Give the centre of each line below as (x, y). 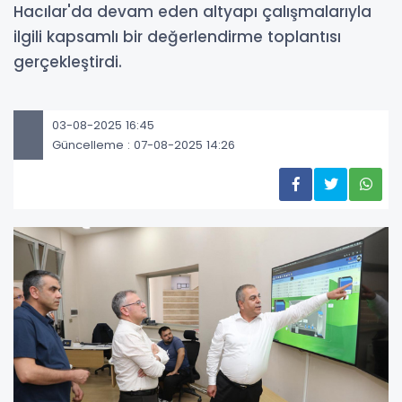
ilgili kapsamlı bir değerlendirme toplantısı (177, 37)
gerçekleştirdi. (68, 62)
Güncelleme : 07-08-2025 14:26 (144, 144)
